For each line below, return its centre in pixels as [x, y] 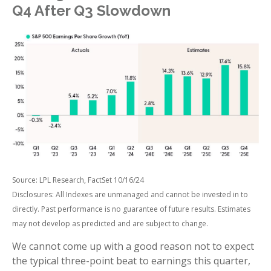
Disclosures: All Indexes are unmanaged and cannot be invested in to [130, 194]
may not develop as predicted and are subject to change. [110, 223]
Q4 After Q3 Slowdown [91, 11]
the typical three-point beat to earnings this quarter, [131, 260]
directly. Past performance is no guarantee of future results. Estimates [131, 209]
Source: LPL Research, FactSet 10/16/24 [78, 180]
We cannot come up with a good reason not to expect [133, 246]
